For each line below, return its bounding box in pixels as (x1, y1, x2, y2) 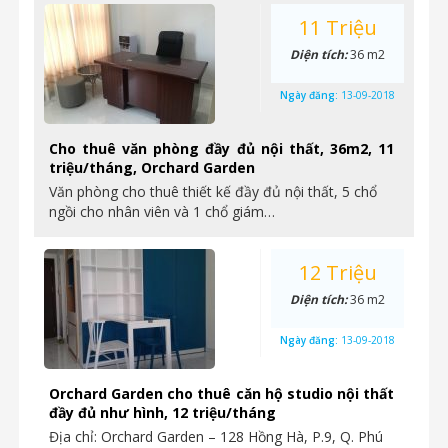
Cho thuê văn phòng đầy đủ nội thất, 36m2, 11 (49, 139, 394, 158)
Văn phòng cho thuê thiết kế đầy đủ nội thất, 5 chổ (49, 182, 377, 201)
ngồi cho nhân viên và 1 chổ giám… (49, 202, 275, 221)
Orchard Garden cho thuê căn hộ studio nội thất (49, 384, 394, 403)
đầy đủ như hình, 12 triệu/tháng (49, 403, 276, 422)
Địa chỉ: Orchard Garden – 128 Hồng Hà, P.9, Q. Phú (49, 427, 383, 446)
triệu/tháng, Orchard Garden (49, 158, 255, 177)
